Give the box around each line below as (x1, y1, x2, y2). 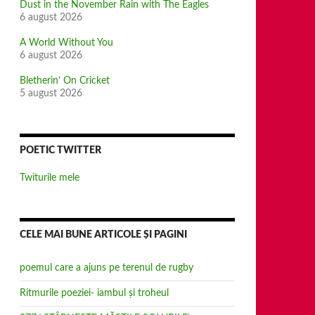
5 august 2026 (20, 89, 82, 98)
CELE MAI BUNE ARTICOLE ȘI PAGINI (20, 230, 187, 240)
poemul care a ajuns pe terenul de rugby (20, 263, 193, 273)
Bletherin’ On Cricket (20, 76, 110, 86)
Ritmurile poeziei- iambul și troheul (20, 288, 169, 298)
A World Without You (20, 38, 113, 48)
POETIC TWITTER (20, 146, 101, 155)
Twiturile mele (20, 173, 79, 183)
